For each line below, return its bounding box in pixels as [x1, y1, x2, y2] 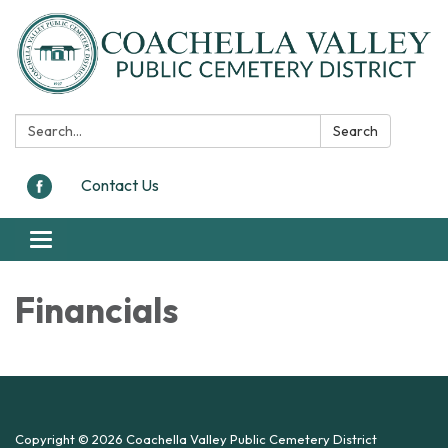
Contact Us [81, 174, 159, 195]
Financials [15, 288, 178, 333]
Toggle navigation [40, 231, 162, 252]
